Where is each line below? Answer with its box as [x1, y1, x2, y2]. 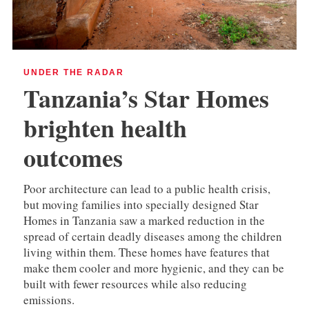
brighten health [23, 109, 187, 146]
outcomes [23, 139, 123, 175]
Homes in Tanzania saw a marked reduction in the [23, 212, 265, 228]
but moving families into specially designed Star [23, 196, 259, 212]
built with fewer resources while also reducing [23, 275, 247, 292]
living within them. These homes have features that [23, 243, 270, 260]
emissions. [23, 291, 74, 308]
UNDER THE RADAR [23, 67, 124, 77]
